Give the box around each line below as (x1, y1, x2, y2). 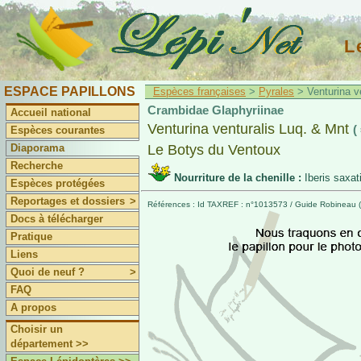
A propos (10, 301, 57, 313)
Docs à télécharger (10, 213, 104, 225)
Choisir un (10, 323, 64, 335)
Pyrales (259, 85, 294, 98)
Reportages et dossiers (10, 195, 126, 207)
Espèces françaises (153, 85, 246, 98)
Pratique (10, 230, 53, 243)
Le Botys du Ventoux (147, 142, 280, 158)
